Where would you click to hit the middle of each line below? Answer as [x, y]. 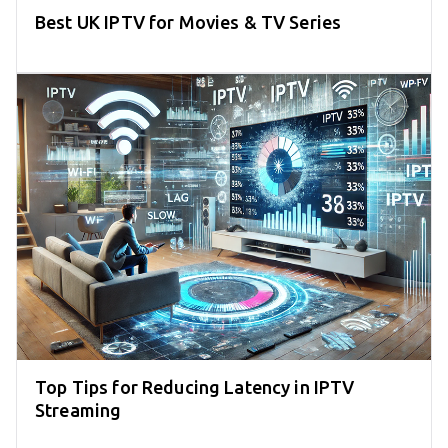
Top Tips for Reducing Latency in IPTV [195, 387]
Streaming [78, 410]
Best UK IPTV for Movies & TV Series [188, 21]
